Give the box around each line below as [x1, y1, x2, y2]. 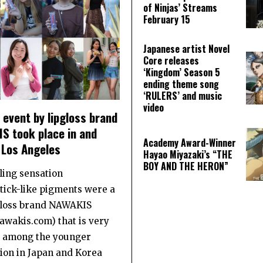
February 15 [143, 12, 190, 27]
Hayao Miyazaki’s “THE [143, 147, 232, 162]
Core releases [143, 53, 199, 68]
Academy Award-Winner [143, 136, 236, 150]
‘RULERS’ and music [143, 89, 222, 103]
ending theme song [143, 77, 219, 92]
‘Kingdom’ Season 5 [143, 65, 220, 80]
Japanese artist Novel [143, 42, 230, 56]
